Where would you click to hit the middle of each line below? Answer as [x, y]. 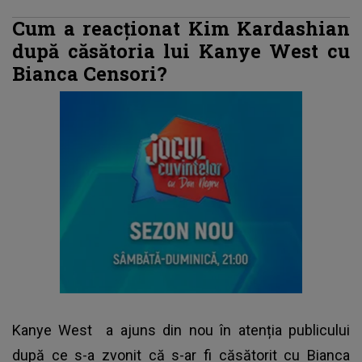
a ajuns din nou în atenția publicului [225, 330]
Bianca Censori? [90, 74]
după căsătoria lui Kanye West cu [181, 51]
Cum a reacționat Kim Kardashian [181, 28]
